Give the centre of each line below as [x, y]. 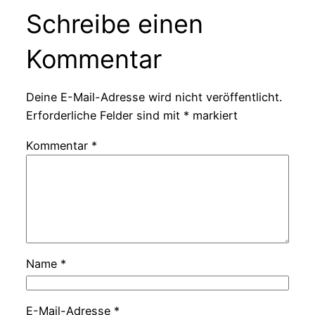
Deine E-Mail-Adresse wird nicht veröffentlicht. [154, 97]
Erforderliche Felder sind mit [104, 116]
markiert [213, 116]
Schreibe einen [114, 24]
